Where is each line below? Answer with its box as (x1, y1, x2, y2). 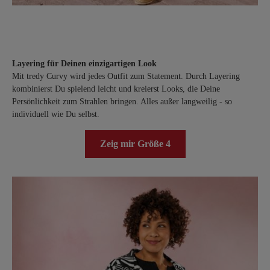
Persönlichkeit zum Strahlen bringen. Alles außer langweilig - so (12, 97, 232, 106)
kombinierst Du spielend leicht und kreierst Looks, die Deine (12, 84, 220, 93)
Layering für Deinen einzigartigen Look (12, 59, 157, 68)
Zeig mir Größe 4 (99, 139, 171, 149)
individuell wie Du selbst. (12, 110, 102, 119)
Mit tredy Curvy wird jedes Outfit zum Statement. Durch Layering (12, 72, 240, 81)
